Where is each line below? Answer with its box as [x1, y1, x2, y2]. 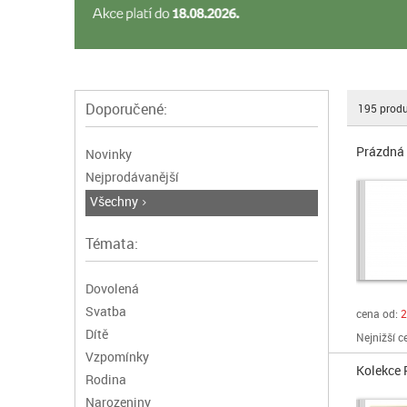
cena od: [356, 306, 398, 321]
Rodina [85, 371, 127, 389]
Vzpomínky [85, 348, 150, 366]
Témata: [85, 233, 139, 254]
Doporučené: [85, 99, 168, 120]
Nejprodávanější [85, 168, 180, 186]
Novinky [85, 145, 133, 164]
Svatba [85, 303, 127, 321]
